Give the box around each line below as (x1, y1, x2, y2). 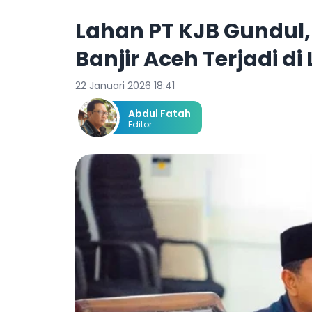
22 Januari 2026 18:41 (75, 79, 175, 93)
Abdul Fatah (128, 107, 191, 120)
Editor (128, 118, 152, 130)
